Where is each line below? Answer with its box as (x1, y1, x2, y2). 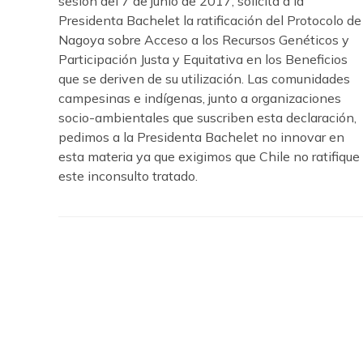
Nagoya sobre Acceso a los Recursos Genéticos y (58, 32, 349, 48)
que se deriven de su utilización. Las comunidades (58, 70, 350, 87)
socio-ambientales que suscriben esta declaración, (58, 109, 357, 126)
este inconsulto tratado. (58, 168, 198, 184)
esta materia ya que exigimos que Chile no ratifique (58, 148, 360, 164)
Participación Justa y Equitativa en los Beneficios (58, 51, 348, 67)
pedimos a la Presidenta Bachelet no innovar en (58, 129, 344, 145)
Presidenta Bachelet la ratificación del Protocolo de (58, 12, 361, 28)
